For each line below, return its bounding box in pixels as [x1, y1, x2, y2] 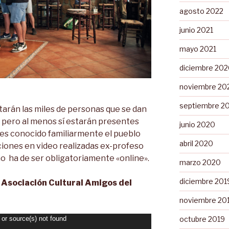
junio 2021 [179, 25, 213, 34]
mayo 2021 [179, 44, 216, 53]
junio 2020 [179, 120, 215, 129]
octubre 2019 [179, 214, 225, 223]
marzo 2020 [179, 157, 221, 167]
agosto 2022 [179, 6, 223, 15]
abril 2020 [179, 139, 213, 148]
